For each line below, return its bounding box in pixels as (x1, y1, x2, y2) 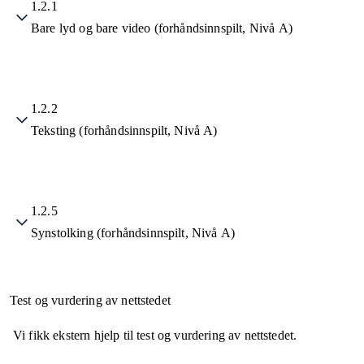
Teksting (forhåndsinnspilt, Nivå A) (31, 123, 218, 138)
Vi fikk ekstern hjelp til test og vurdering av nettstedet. (13, 328, 297, 343)
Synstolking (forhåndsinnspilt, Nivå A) (31, 226, 236, 240)
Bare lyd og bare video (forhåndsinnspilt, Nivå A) (31, 21, 292, 36)
